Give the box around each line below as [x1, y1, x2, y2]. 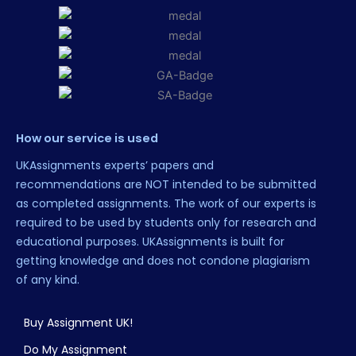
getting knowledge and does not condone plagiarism [16, 253, 310, 269]
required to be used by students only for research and [16, 215, 316, 231]
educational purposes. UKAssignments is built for [16, 234, 284, 250]
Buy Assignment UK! [24, 315, 133, 331]
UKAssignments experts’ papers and [16, 157, 214, 174]
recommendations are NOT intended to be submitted [16, 176, 316, 193]
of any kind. [16, 272, 79, 288]
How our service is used [16, 130, 158, 147]
